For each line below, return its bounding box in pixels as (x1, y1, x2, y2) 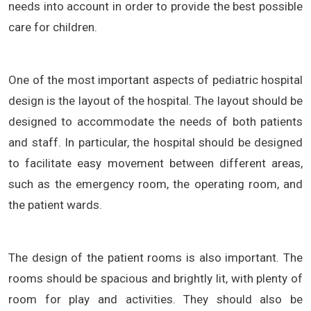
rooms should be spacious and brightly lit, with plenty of (8, 271, 303, 285)
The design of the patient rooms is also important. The (8, 250, 303, 264)
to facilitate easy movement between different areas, (8, 155, 303, 170)
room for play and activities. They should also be (8, 292, 303, 306)
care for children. (8, 19, 97, 34)
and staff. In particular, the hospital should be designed (8, 135, 303, 149)
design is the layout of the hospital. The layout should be (8, 93, 303, 108)
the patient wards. (8, 197, 102, 212)
